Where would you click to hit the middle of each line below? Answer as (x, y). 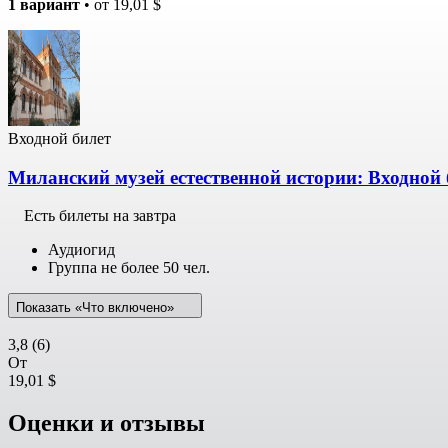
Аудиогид (81, 250)
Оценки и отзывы (106, 423)
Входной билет (59, 138)
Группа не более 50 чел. (129, 268)
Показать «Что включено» (97, 308)
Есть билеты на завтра (100, 216)
